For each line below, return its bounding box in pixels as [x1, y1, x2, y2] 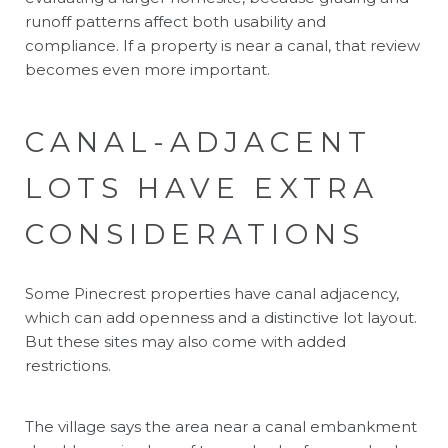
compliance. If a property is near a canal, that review [25, 35, 420, 55]
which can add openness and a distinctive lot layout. [25, 307, 417, 327]
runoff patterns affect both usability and [25, 11, 326, 31]
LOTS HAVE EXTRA [25, 170, 379, 205]
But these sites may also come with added [25, 331, 346, 351]
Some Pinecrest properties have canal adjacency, [25, 283, 399, 303]
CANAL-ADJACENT [25, 124, 372, 159]
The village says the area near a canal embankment [25, 416, 417, 436]
